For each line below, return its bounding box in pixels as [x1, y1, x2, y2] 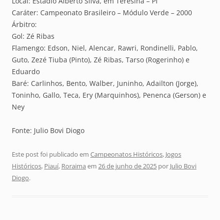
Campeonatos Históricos [90, 149, 163, 159]
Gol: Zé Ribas [12, 31, 55, 41]
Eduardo [12, 66, 40, 76]
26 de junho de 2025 [98, 161, 157, 170]
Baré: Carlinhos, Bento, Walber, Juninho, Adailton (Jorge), [12, 78, 198, 88]
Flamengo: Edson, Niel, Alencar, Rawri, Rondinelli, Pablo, [12, 43, 198, 53]
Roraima [61, 161, 86, 170]
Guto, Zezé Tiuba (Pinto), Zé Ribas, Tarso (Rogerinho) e [12, 55, 190, 64]
